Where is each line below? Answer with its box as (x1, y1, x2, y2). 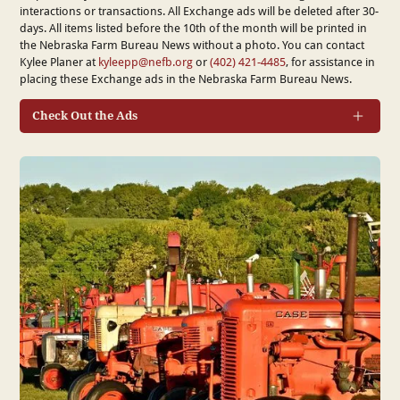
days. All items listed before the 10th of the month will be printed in (20, 19, 368, 36)
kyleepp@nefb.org (98, 53, 194, 70)
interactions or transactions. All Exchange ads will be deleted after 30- (20, 2, 379, 19)
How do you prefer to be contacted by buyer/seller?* (31, 284, 306, 301)
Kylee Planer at (20, 53, 99, 70)
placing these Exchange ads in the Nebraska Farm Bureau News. (20, 70, 353, 87)
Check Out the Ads (31, 107, 137, 124)
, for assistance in (286, 53, 376, 70)
